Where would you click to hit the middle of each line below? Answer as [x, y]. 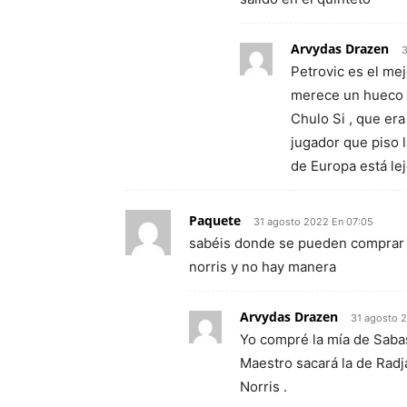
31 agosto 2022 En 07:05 [313, 222]
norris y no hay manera [263, 267]
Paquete [215, 220]
